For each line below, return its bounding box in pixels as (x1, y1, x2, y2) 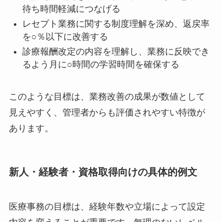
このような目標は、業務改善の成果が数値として (8, 92, 205, 102)
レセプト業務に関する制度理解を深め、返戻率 (22, 19, 210, 29)
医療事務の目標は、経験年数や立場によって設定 (8, 201, 205, 212)
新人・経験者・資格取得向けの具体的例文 (8, 166, 197, 178)
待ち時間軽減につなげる (22, 3, 120, 14)
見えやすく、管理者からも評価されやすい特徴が (8, 108, 205, 118)
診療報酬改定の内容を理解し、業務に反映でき (22, 47, 210, 57)
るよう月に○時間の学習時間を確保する (22, 59, 179, 70)
